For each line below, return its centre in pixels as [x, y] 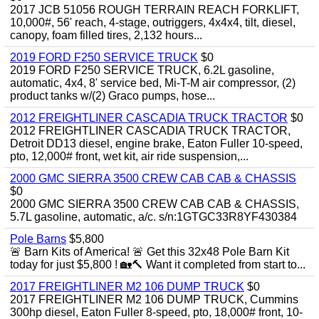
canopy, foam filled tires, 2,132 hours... [106, 35]
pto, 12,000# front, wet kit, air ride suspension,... [129, 156]
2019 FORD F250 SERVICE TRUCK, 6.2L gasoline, [142, 70]
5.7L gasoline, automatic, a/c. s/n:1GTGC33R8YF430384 [153, 217]
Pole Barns [38, 239]
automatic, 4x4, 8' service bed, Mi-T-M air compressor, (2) [153, 83]
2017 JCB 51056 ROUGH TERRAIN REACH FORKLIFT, [155, 10]
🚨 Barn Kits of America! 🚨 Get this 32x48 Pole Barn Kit [150, 252]
